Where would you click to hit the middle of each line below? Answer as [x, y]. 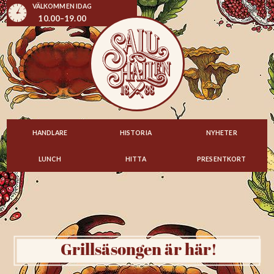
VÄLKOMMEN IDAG [62, 6]
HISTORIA [135, 133]
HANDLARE [50, 133]
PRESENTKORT [222, 159]
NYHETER [221, 133]
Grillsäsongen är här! [139, 250]
